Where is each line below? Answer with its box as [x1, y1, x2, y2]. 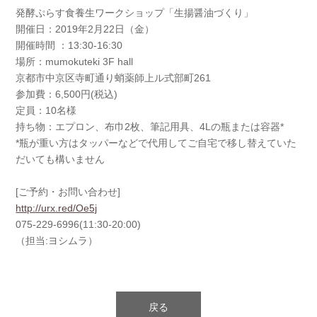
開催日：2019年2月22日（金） [16, 23, 155, 35]
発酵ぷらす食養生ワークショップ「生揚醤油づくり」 [16, 6, 254, 18]
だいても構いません [16, 153, 105, 165]
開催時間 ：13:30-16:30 [16, 39, 123, 51]
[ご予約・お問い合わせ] [16, 185, 121, 197]
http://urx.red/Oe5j [16, 202, 98, 214]
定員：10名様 [16, 104, 77, 116]
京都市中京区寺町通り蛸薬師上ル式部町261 [16, 71, 212, 83]
